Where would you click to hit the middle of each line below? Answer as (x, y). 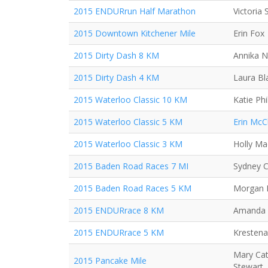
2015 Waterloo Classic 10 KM (130, 100)
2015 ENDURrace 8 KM (119, 210)
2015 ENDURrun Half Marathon (135, 11)
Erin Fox (249, 33)
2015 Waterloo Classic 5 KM (128, 122)
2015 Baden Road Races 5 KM (133, 188)
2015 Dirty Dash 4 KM (116, 77)
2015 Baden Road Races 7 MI (131, 166)
